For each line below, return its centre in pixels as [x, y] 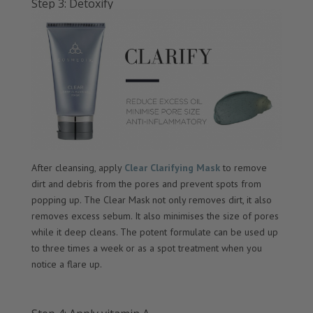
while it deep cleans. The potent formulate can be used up [154, 232]
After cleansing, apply [78, 167]
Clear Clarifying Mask [172, 167]
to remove [243, 167]
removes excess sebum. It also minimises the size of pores [155, 216]
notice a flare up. [66, 264]
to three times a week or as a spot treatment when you [146, 248]
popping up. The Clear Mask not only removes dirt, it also [151, 199]
